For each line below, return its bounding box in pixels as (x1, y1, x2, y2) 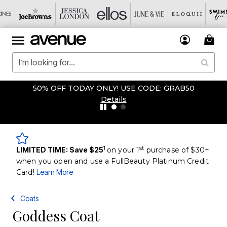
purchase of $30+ (144, 145, 209, 155)
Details (100, 95, 127, 104)
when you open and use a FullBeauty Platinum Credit (16, 157, 209, 166)
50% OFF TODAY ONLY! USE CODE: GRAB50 (32, 84, 195, 93)
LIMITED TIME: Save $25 (16, 145, 103, 154)
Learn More (36, 168, 73, 176)
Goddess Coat (12, 206, 99, 225)
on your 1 (107, 145, 140, 155)
